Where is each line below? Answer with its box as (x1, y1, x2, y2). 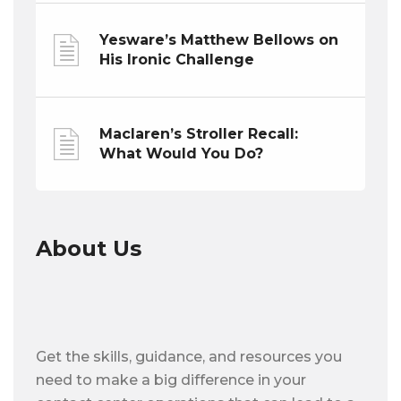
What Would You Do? (99, 144, 263, 162)
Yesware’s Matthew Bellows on (99, 30, 338, 48)
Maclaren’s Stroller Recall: (99, 124, 298, 142)
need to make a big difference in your (36, 371, 306, 388)
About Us (36, 235, 141, 261)
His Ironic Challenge (99, 50, 254, 68)
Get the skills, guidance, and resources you (36, 347, 342, 365)
